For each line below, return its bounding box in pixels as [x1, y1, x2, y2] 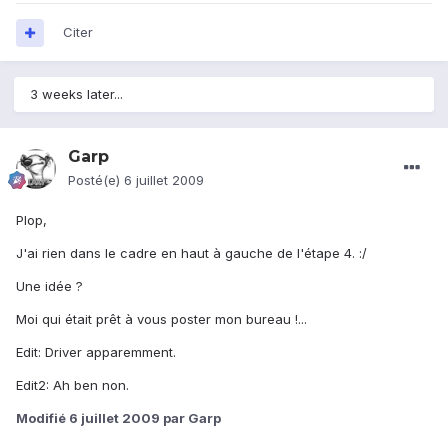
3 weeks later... [30, 86, 123, 103]
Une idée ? [16, 278, 83, 295]
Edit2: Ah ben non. [16, 377, 129, 394]
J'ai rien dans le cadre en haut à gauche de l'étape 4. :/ [16, 245, 367, 262]
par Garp [160, 410, 221, 427]
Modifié [16, 410, 69, 427]
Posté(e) [68, 172, 124, 189]
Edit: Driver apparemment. [16, 344, 176, 361]
